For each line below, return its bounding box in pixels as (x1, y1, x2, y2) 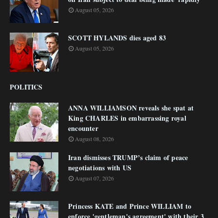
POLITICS (10, 82, 43, 92)
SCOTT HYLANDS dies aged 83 (68, 33, 166, 43)
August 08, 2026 (75, 135, 114, 143)
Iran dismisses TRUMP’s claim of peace (68, 152, 188, 163)
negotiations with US (68, 163, 131, 173)
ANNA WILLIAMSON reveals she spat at (68, 103, 194, 113)
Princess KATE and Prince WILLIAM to (68, 201, 191, 212)
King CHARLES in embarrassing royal (68, 113, 186, 124)
